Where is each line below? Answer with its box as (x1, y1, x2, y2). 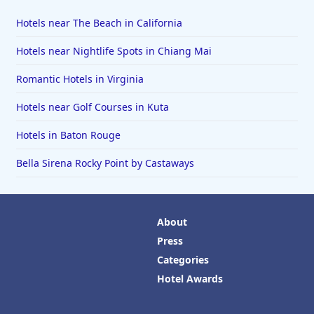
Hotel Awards (157, 272, 223, 285)
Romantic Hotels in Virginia (15, 72, 144, 86)
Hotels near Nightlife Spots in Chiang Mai (15, 44, 212, 57)
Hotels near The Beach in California (15, 16, 182, 29)
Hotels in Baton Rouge (15, 128, 121, 142)
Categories (157, 253, 209, 266)
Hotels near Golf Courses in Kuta (15, 100, 169, 114)
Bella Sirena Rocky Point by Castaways (15, 156, 194, 170)
